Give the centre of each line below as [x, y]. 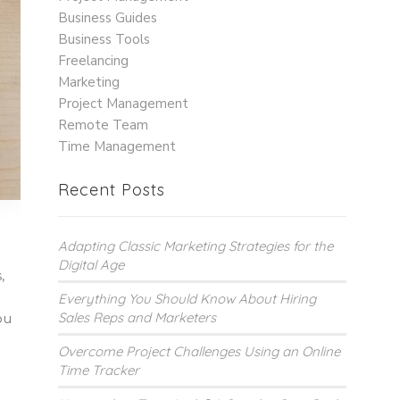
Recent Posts [112, 190]
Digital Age [92, 265]
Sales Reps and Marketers [137, 318]
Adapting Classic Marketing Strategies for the [196, 246]
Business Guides [108, 18]
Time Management [117, 147]
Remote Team [104, 125]
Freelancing [94, 61]
